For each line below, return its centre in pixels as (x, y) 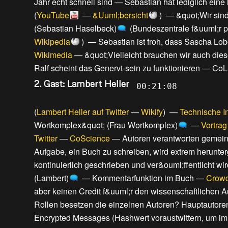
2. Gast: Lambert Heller (82, 84)
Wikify (152, 112)
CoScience (90, 138)
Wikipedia (52, 42)
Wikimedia (53, 55)
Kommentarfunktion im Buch (143, 178)
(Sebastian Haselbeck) (75, 28)
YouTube (53, 15)
